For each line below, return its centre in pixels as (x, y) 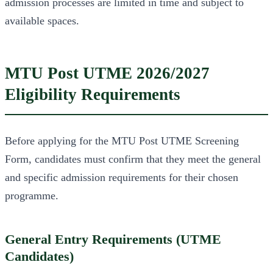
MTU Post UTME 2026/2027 (107, 73)
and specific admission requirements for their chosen (122, 177)
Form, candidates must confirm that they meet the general (133, 159)
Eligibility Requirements (93, 95)
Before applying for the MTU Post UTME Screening (122, 140)
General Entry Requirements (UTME (113, 239)
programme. (32, 195)
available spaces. (42, 21)
